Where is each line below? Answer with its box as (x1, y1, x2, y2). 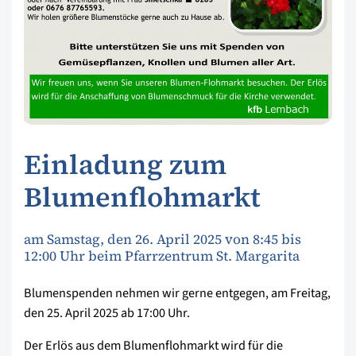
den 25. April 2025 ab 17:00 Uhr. (24, 303, 190, 322)
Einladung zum (24, 145, 226, 184)
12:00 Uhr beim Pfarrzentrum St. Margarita (24, 246, 300, 266)
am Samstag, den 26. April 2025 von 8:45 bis (24, 230, 301, 250)
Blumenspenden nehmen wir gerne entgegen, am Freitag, (24, 283, 331, 302)
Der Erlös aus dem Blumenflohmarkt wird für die (24, 335, 283, 354)
